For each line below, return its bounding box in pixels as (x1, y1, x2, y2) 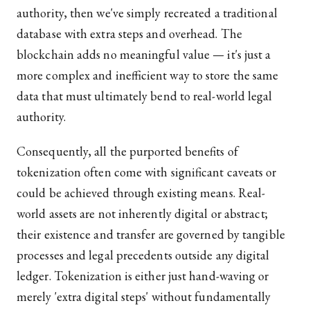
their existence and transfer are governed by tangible (17, 226, 285, 243)
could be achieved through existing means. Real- (17, 185, 266, 201)
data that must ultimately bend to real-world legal (17, 88, 273, 104)
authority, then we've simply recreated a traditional (17, 5, 277, 21)
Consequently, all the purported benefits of (17, 143, 238, 160)
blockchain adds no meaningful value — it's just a (17, 46, 271, 63)
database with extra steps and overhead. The (17, 26, 242, 42)
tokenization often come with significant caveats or (17, 164, 277, 181)
